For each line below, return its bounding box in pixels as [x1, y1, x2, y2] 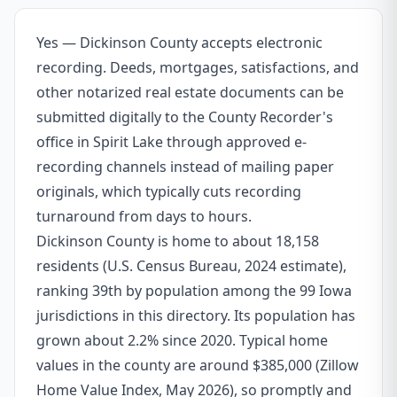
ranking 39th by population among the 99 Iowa [36, 281, 352, 300]
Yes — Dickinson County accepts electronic [36, 33, 323, 52]
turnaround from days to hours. [36, 206, 252, 226]
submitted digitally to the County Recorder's [36, 107, 333, 127]
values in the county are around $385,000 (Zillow [36, 355, 359, 375]
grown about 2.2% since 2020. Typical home [36, 331, 328, 350]
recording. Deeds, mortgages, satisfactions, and [36, 58, 359, 77]
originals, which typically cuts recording [36, 182, 301, 201]
